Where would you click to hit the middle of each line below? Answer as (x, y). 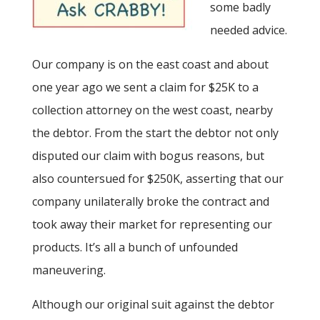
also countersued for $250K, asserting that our (157, 179)
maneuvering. (69, 270)
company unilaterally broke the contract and (150, 202)
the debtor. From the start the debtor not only (155, 133)
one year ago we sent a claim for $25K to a (145, 87)
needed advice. (248, 30)
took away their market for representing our (152, 225)
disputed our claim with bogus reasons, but (148, 156)
